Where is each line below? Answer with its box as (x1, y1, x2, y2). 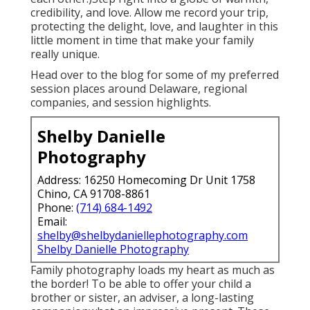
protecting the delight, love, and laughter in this (30, 19, 278, 35)
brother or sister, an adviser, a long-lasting (30, 290, 254, 306)
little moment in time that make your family (30, 33, 254, 48)
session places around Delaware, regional (30, 81, 247, 97)
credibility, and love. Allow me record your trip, (30, 5, 268, 21)
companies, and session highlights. (30, 95, 211, 111)
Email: (37, 214, 67, 230)
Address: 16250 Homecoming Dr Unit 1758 (37, 172, 255, 188)
